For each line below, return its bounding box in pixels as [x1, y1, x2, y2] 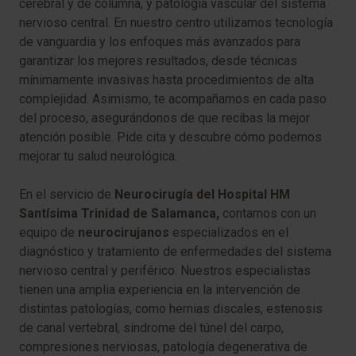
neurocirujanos [78, 225, 169, 240]
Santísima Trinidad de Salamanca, [19, 206, 219, 221]
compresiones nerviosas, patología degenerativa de [19, 339, 308, 354]
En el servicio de [19, 187, 114, 202]
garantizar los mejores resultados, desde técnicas [19, 53, 297, 68]
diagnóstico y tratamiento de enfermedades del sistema [19, 244, 331, 259]
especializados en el [169, 225, 288, 240]
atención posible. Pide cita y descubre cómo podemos [19, 130, 322, 145]
